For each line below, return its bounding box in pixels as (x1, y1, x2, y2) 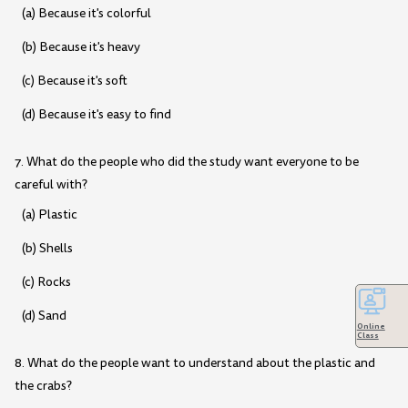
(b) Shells (21, 239, 73, 257)
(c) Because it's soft (21, 72, 127, 90)
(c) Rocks (21, 273, 71, 291)
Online (356, 321, 385, 332)
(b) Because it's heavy (21, 38, 140, 56)
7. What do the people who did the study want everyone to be (15, 153, 359, 171)
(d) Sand (21, 307, 66, 325)
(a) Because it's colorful (21, 4, 151, 22)
